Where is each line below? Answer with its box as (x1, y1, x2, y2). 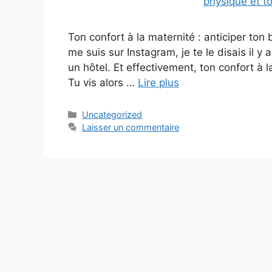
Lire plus (138, 76, 179, 89)
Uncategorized (82, 109, 143, 120)
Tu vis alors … (68, 76, 138, 89)
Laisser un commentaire (82, 122, 180, 133)
